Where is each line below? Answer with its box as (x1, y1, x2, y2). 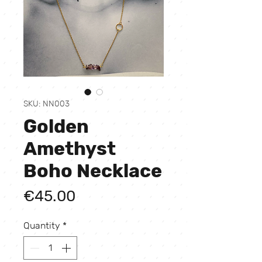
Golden (23, 115, 89, 139)
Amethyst (23, 137, 116, 161)
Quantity (23, 219, 60, 232)
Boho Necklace (23, 159, 162, 184)
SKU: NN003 (23, 98, 70, 110)
